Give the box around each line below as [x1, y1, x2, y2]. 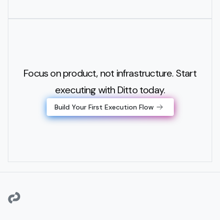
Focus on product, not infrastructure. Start [24, 67, 196, 80]
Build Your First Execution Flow [55, 103, 154, 112]
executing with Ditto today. [55, 83, 165, 97]
